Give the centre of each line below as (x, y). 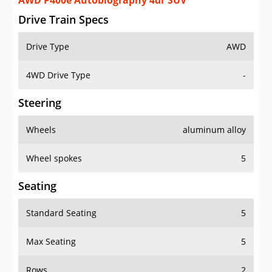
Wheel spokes (54, 158)
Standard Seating (61, 213)
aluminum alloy (214, 130)
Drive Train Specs (63, 20)
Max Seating (51, 242)
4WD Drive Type (58, 75)
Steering (40, 103)
